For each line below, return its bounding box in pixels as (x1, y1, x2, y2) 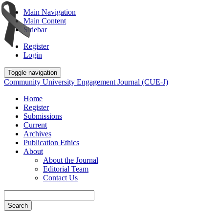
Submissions (23, 112, 62, 120)
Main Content (23, 17, 66, 25)
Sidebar (23, 25, 47, 34)
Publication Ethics (23, 138, 79, 147)
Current (23, 121, 47, 129)
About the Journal (43, 156, 98, 164)
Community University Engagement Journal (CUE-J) (4, 78, 168, 86)
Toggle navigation (8, 69, 57, 76)
